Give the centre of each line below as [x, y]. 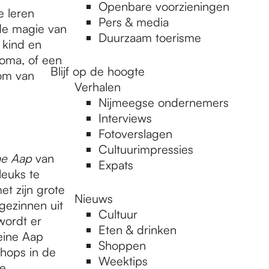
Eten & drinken [138, 230]
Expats [116, 165]
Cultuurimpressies [146, 149]
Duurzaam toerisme [150, 38]
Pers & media [134, 22]
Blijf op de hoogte [98, 71]
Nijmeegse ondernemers [164, 102]
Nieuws [94, 198]
